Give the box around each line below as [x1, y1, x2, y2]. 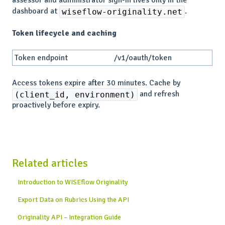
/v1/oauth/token [114, 53, 172, 63]
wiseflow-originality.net [62, 7, 182, 17]
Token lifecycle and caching [12, 28, 117, 39]
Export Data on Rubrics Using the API [18, 195, 130, 204]
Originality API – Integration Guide [18, 213, 122, 222]
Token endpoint [15, 53, 68, 63]
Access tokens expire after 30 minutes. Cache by [12, 77, 180, 88]
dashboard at [12, 6, 59, 16]
